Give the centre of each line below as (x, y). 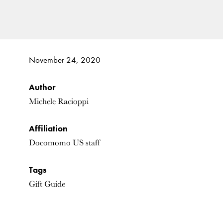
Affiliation (48, 128)
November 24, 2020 (64, 60)
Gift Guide (47, 184)
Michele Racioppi (58, 101)
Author (42, 87)
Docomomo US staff (64, 142)
